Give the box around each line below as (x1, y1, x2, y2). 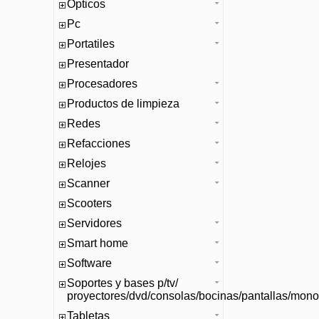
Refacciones (67, 137, 130, 150)
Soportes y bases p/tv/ (67, 277, 178, 289)
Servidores (67, 217, 122, 229)
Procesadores (67, 78, 137, 90)
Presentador (67, 58, 129, 70)
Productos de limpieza (67, 98, 179, 110)
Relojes (67, 157, 106, 169)
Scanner (67, 177, 110, 189)
